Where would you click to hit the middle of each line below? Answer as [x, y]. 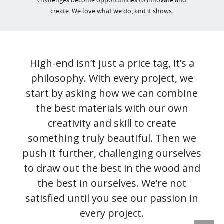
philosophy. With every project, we [112, 78]
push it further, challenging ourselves [112, 153]
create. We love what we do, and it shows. [112, 11]
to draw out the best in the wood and [112, 168]
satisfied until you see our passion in [112, 198]
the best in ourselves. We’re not [112, 183]
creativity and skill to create [112, 123]
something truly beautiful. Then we [112, 138]
